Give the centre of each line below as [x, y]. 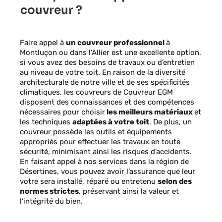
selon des [175, 182]
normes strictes [49, 192]
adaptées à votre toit [111, 122]
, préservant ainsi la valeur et [129, 192]
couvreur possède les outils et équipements [96, 132]
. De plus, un [170, 122]
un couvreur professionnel [116, 43]
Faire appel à [43, 43]
